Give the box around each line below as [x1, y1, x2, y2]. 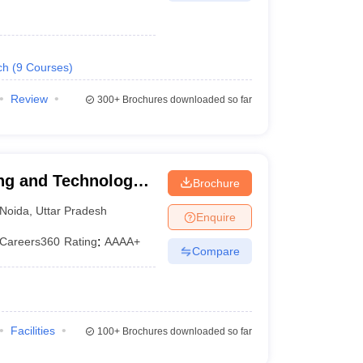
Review [10, 92, 48, 105]
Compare [191, 244, 240, 258]
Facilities [10, 324, 55, 337]
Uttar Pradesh [36, 203, 108, 217]
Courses [25, 61, 69, 74]
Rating [64, 235, 98, 248]
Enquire [195, 210, 236, 224]
